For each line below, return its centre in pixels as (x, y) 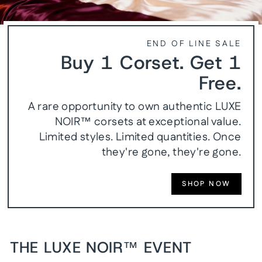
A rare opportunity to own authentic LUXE (135, 106)
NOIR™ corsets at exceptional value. (148, 122)
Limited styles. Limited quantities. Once (140, 137)
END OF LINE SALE (194, 44)
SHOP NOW (206, 184)
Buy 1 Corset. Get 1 (151, 62)
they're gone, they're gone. (171, 152)
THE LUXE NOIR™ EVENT (101, 247)
